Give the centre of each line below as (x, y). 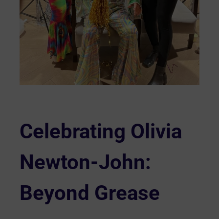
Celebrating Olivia (101, 131)
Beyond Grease (90, 193)
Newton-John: (85, 162)
